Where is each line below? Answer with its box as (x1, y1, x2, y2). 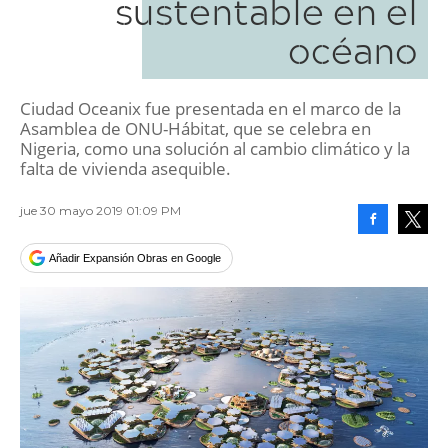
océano (288, 21, 418, 78)
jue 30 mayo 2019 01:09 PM (20, 203, 181, 218)
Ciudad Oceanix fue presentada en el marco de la (20, 97, 401, 120)
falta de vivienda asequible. (20, 157, 231, 180)
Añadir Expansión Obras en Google (49, 252, 221, 264)
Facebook (373, 243, 419, 255)
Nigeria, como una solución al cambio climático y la (20, 137, 410, 160)
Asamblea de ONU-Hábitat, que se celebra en (20, 117, 371, 140)
